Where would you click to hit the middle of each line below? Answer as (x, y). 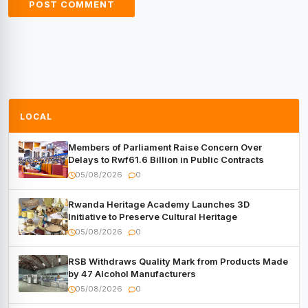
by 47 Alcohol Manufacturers (132, 274)
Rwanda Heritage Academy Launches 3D (159, 205)
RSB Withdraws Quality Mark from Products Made (178, 262)
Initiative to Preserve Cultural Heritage (153, 217)
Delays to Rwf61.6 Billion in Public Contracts (166, 160)
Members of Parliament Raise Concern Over (165, 147)
